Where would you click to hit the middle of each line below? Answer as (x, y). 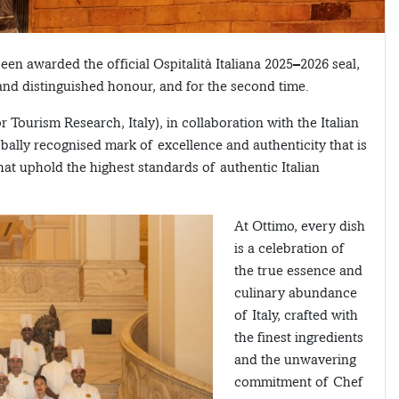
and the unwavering (295, 360)
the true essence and (298, 271)
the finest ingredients (299, 338)
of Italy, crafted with (296, 315)
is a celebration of (290, 248)
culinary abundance (296, 293)
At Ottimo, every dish (300, 226)
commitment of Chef (299, 382)
